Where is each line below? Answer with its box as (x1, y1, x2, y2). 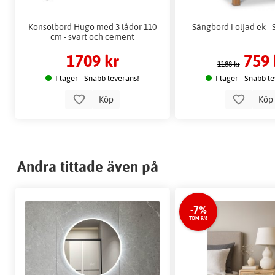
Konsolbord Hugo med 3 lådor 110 (28, 21, 157, 32)
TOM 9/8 (189, 215, 208, 222)
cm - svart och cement (50, 31, 135, 42)
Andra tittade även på (17, 157, 158, 176)
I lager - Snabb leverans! (55, 73, 140, 83)
